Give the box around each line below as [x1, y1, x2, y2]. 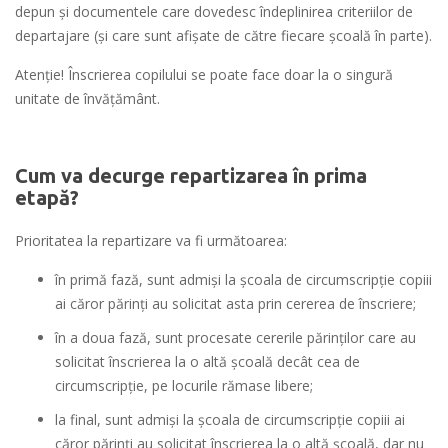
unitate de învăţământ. [15, 89, 160, 109]
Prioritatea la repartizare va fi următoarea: [15, 231, 287, 251]
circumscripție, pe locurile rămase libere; [55, 376, 313, 396]
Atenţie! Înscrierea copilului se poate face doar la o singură [15, 65, 393, 85]
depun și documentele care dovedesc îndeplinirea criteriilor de [15, 2, 413, 22]
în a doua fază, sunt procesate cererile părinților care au [55, 328, 416, 348]
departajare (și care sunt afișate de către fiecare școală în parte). [15, 26, 432, 46]
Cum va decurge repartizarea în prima [15, 164, 367, 188]
